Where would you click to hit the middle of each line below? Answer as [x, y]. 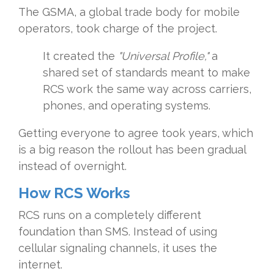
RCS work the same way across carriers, [147, 89]
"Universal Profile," [163, 56]
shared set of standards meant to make [146, 73]
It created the [79, 56]
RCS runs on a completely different [110, 215]
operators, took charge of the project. [118, 29]
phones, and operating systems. [127, 106]
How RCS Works [74, 193]
